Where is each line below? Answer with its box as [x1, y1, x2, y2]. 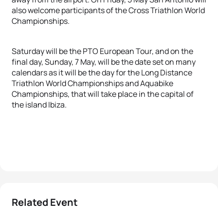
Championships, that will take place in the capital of [12, 89, 194, 99]
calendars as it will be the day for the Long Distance [12, 67, 192, 78]
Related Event [12, 196, 78, 209]
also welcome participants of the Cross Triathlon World [12, 5, 205, 16]
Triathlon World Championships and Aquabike [12, 78, 173, 89]
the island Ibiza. [12, 99, 67, 110]
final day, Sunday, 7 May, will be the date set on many [12, 56, 196, 67]
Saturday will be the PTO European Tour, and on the [12, 46, 193, 56]
